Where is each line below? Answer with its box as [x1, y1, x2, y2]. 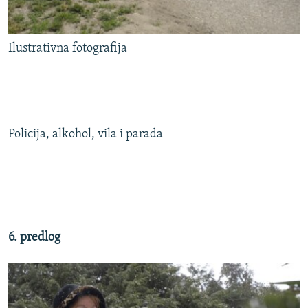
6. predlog [8, 231, 60, 245]
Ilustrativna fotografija [8, 42, 127, 56]
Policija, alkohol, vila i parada [8, 128, 163, 142]
